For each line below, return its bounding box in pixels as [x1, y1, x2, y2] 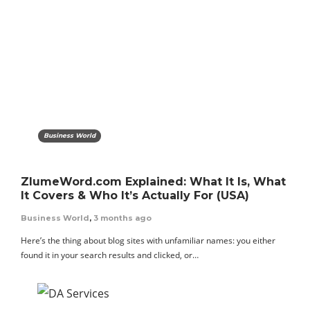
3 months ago [93, 212, 152, 223]
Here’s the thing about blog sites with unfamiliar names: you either [21, 234, 275, 246]
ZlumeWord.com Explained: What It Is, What [21, 174, 286, 188]
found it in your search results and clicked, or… [21, 248, 199, 261]
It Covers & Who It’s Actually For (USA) [21, 188, 249, 202]
